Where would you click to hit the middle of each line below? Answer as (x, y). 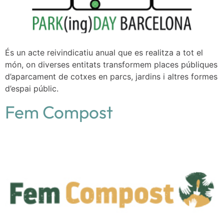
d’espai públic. (32, 88)
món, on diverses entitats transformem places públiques (111, 64)
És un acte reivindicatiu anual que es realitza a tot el (104, 52)
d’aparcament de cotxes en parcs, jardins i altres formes (111, 76)
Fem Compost (59, 112)
